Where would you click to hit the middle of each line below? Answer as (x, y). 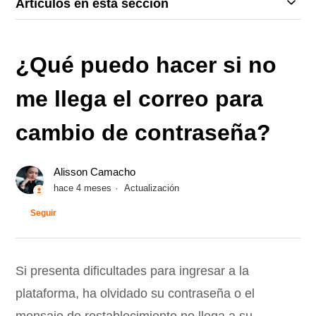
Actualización (152, 188)
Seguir (44, 213)
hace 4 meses (83, 188)
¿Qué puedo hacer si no (146, 65)
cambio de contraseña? (144, 133)
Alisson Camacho (95, 172)
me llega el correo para (140, 99)
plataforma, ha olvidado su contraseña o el (135, 294)
